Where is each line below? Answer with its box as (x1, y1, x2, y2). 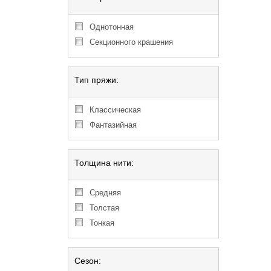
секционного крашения (95, 38, 173, 47)
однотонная (96, 22, 134, 31)
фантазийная (96, 120, 137, 129)
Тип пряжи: (74, 75, 119, 85)
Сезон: (74, 256, 101, 266)
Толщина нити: (74, 158, 134, 168)
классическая (94, 105, 141, 114)
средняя (95, 188, 121, 197)
